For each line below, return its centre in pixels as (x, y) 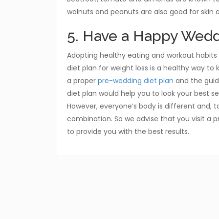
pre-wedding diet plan (136, 80)
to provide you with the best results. (128, 131)
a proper (82, 80)
